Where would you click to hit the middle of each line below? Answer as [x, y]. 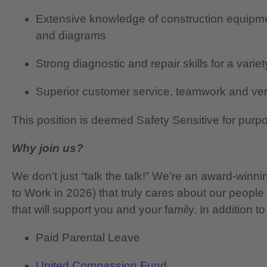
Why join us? [48, 148]
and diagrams [71, 36]
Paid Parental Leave [88, 238]
